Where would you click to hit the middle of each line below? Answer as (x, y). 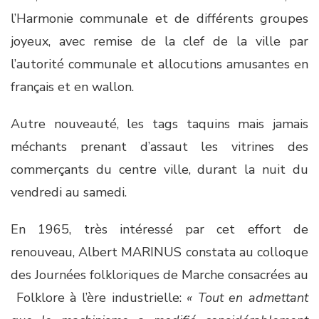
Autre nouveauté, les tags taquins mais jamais (159, 124)
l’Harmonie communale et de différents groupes (159, 19)
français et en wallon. (76, 87)
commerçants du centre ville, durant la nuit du (159, 169)
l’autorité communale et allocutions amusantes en (159, 64)
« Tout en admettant (245, 298)
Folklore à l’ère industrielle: (96, 298)
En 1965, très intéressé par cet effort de (159, 229)
